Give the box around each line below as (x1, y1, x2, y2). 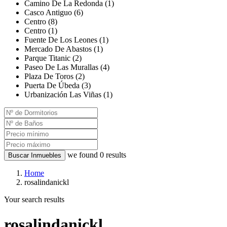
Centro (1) (24, 26, 57, 35)
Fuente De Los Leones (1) (24, 35, 108, 45)
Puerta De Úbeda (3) (24, 81, 91, 90)
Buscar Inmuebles (8, 152, 61, 160)
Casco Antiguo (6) (24, 8, 83, 17)
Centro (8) (24, 17, 57, 26)
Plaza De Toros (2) (24, 72, 85, 81)
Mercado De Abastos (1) (24, 45, 103, 54)
